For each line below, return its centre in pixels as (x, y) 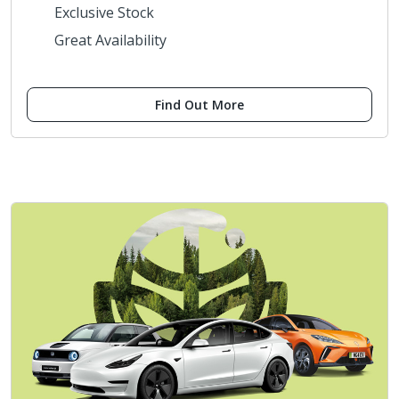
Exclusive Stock (104, 13)
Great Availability (110, 41)
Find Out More (199, 105)
